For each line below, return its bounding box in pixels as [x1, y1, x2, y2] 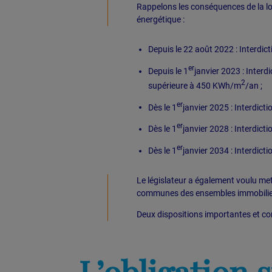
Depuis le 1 [148, 66, 188, 76]
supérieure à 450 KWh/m [148, 80, 241, 90]
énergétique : [136, 15, 185, 25]
